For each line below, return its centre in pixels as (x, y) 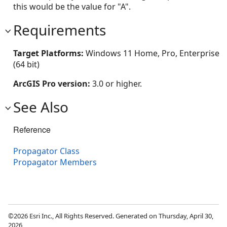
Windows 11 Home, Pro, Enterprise (153, 53)
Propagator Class (46, 151)
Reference (32, 129)
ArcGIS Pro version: (53, 84)
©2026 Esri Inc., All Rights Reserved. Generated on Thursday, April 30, (111, 216)
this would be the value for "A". (72, 7)
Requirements (60, 30)
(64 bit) (26, 64)
